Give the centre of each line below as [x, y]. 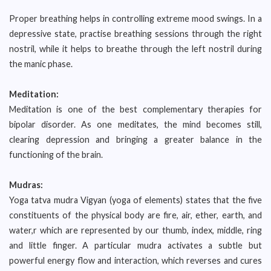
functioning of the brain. [56, 155]
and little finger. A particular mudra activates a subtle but [135, 245]
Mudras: [26, 185]
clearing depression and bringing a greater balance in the [135, 139]
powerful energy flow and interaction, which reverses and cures [135, 260]
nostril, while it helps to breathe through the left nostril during [135, 49]
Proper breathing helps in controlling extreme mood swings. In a [135, 18]
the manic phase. [41, 64]
